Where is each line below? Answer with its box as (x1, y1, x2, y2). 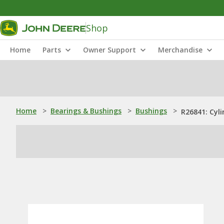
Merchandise (158, 45, 202, 54)
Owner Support (83, 45, 136, 54)
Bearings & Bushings (50, 106, 121, 115)
